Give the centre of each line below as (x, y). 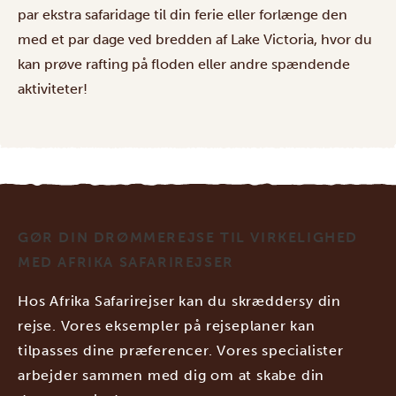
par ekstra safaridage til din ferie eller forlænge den (183, 14)
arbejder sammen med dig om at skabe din (171, 375)
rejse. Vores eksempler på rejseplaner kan (167, 325)
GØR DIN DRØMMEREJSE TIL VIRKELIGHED (188, 237)
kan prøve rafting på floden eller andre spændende (184, 64)
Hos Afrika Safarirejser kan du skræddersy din (179, 301)
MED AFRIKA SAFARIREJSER (126, 262)
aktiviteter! (53, 88)
